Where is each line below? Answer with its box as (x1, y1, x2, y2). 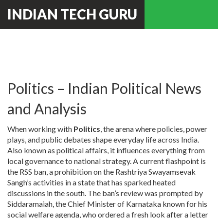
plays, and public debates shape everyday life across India (7, 135, 198, 144)
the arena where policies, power (103, 124, 207, 133)
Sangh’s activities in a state (7, 178, 95, 187)
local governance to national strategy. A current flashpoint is (7, 156, 206, 165)
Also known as (7, 145, 56, 155)
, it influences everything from (107, 145, 205, 155)
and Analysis (7, 100, 87, 117)
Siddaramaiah (7, 199, 53, 208)
